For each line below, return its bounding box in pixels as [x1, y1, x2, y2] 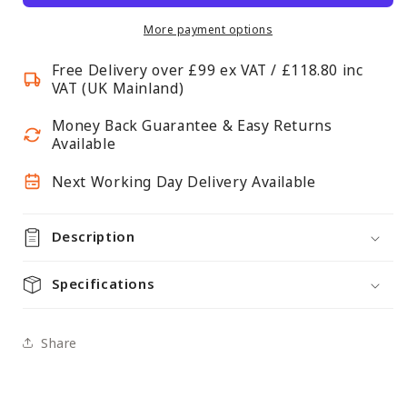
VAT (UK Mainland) [51, 78, 184, 99]
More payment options [144, 22, 273, 38]
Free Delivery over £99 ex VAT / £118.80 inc [51, 60, 363, 81]
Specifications [51, 274, 155, 293]
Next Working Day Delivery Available [51, 171, 316, 192]
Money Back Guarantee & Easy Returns [51, 115, 333, 136]
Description [51, 227, 135, 246]
